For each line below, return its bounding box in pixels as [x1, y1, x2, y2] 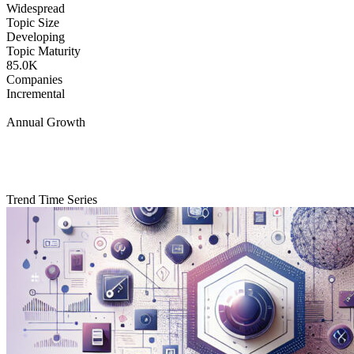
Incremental [6, 87, 65, 101]
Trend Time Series [6, 193, 97, 207]
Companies [6, 73, 62, 87]
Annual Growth [6, 115, 85, 130]
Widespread [6, 2, 65, 16]
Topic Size [6, 16, 59, 30]
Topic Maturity [6, 44, 81, 58]
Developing [6, 30, 65, 44]
